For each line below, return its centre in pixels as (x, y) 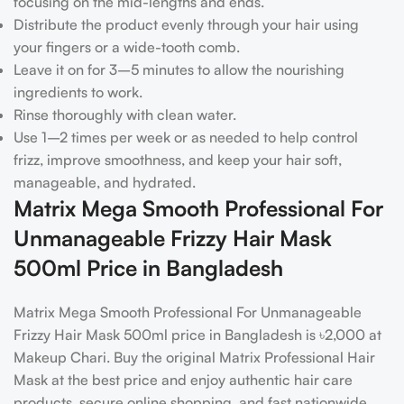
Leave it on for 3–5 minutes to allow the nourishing (179, 70)
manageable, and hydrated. (105, 183)
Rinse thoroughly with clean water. (125, 115)
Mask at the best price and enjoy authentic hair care (183, 380)
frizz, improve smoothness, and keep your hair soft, (178, 160)
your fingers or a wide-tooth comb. (127, 47)
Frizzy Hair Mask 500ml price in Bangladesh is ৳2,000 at (197, 335)
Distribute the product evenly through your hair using (186, 25)
